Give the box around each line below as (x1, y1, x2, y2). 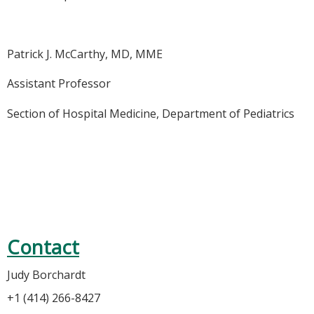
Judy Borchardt (7, 267, 86, 283)
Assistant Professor (7, 76, 111, 92)
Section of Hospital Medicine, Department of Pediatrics (7, 105, 294, 121)
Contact (7, 234, 79, 261)
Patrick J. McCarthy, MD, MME (7, 46, 163, 62)
